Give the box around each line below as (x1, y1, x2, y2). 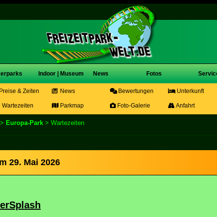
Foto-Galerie (116, 102, 150, 109)
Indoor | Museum (38, 70, 84, 77)
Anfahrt (175, 102, 195, 109)
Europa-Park (6, 119, 43, 126)
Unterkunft (175, 88, 204, 94)
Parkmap (59, 102, 84, 109)
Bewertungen (117, 88, 154, 94)
